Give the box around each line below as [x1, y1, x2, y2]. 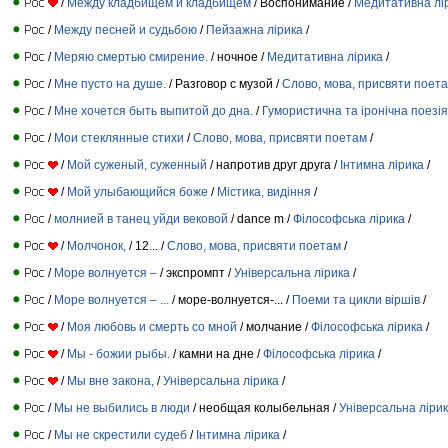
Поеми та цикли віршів [292, 292, 420, 307]
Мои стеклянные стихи [54, 130, 184, 145]
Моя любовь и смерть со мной [67, 319, 237, 334]
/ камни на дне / [170, 346, 263, 361]
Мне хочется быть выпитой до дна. [54, 103, 253, 118]
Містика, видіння [217, 184, 311, 199]
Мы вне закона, [67, 373, 154, 388]
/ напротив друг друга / [207, 157, 340, 172]
